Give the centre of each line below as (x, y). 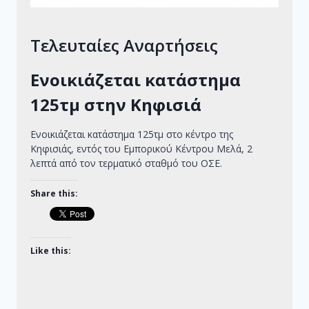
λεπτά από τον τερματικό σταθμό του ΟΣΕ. (126, 163)
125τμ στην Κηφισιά (116, 105)
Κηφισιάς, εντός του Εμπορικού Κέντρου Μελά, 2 (141, 149)
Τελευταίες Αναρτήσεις (124, 46)
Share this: (54, 194)
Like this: (51, 251)
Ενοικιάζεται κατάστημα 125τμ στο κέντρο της (132, 134)
